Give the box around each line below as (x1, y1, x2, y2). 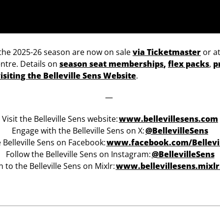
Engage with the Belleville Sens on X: (12, 125, 145, 136)
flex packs (168, 58, 209, 69)
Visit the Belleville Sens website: (2, 113, 119, 124)
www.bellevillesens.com (119, 113, 218, 124)
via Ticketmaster (133, 46, 201, 57)
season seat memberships (59, 58, 164, 69)
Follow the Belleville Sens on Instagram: (5, 148, 152, 160)
